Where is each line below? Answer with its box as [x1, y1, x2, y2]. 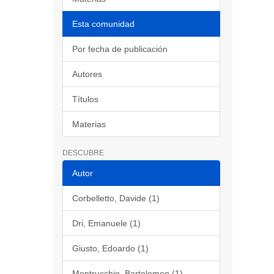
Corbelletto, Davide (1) [72, 193, 160, 203]
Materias [72, 119, 106, 129]
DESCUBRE [62, 149, 104, 157]
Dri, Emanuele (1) [72, 218, 141, 228]
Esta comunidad [72, 19, 135, 29]
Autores [72, 69, 102, 79]
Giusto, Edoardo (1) [72, 243, 149, 253]
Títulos [72, 94, 98, 104]
